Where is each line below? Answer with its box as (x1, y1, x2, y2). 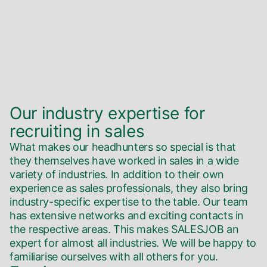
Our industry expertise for (10, 103, 205, 124)
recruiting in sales (10, 121, 145, 142)
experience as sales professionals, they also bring (10, 182, 249, 195)
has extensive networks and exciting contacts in (10, 209, 244, 222)
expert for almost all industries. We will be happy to (10, 237, 256, 250)
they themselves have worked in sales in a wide (10, 154, 239, 167)
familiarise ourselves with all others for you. (10, 250, 218, 263)
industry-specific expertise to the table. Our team (10, 195, 249, 209)
